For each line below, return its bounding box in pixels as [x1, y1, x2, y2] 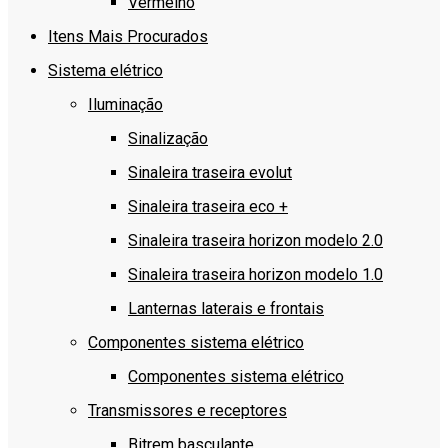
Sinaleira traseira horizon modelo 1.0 [128, 265, 383, 284]
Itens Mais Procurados [48, 27, 208, 46]
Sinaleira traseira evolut [128, 163, 292, 182]
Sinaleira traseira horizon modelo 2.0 [128, 231, 383, 250]
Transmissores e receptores [88, 401, 287, 420]
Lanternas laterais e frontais [128, 299, 324, 318]
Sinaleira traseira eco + [128, 197, 288, 216]
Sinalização [128, 129, 208, 148]
